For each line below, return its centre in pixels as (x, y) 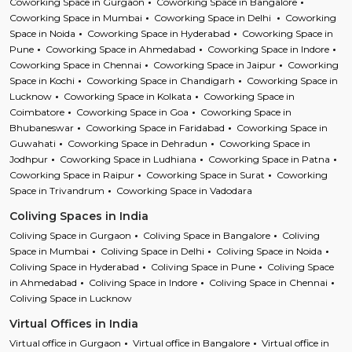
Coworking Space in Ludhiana (128, 159)
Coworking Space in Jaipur (214, 65)
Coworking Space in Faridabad (155, 128)
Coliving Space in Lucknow (71, 299)
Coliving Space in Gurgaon (70, 236)
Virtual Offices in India (74, 324)
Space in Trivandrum (57, 191)
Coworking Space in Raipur (72, 175)
